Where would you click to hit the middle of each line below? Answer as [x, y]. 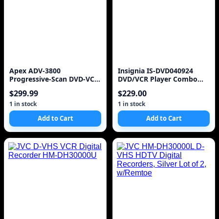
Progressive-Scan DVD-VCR [54, 79]
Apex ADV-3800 [35, 71]
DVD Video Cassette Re [156, 88]
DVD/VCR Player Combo [158, 79]
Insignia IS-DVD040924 [155, 71]
